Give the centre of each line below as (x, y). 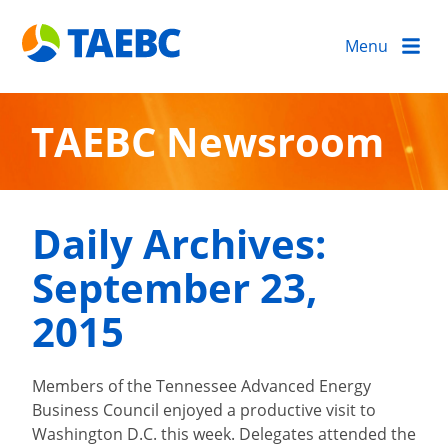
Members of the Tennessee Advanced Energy (201, 386)
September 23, (175, 288)
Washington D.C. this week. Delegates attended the (224, 434)
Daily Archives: (179, 244)
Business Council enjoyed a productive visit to (204, 410)
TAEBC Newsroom (208, 141)
